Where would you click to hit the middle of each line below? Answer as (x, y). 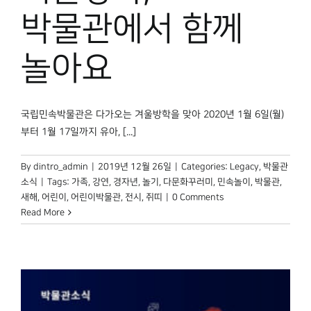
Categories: (205, 166)
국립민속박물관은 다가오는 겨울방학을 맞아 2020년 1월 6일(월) (152, 114)
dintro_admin (61, 166)
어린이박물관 (96, 197)
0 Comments (198, 197)
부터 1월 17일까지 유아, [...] (78, 132)
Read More (43, 212)
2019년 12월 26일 (135, 166)
